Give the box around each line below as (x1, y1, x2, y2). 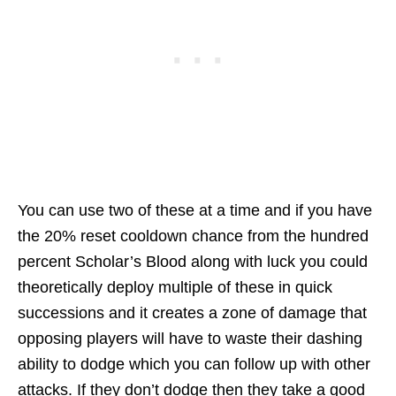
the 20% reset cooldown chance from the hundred (18, 227, 369, 246)
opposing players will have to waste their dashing (18, 330, 362, 348)
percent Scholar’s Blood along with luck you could (18, 253, 368, 271)
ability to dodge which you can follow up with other (18, 355, 370, 374)
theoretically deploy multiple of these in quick (18, 278, 332, 297)
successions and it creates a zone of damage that (18, 304, 367, 323)
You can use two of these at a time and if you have (18, 202, 372, 220)
